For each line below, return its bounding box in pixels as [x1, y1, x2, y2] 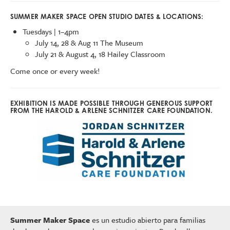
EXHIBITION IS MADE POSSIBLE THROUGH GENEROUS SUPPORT [10, 99, 213, 107]
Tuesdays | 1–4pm [23, 26, 79, 37]
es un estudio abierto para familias [90, 214, 205, 225]
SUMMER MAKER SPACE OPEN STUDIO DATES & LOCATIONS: [10, 12, 204, 21]
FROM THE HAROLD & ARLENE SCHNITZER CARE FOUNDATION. [10, 106, 213, 114]
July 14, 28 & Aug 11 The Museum [35, 37, 143, 48]
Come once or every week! [10, 65, 100, 76]
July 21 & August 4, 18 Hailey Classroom [35, 48, 165, 60]
